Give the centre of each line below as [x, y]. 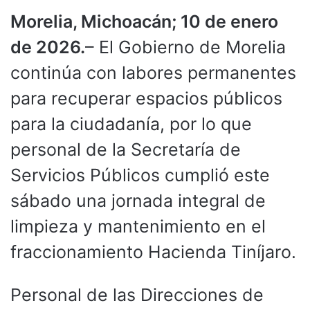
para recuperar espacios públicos [146, 98]
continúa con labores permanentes [153, 72]
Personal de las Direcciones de [137, 294]
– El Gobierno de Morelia [185, 47]
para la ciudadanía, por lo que [131, 124]
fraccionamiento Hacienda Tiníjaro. [153, 252]
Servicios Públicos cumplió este [140, 175]
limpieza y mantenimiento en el [138, 226]
